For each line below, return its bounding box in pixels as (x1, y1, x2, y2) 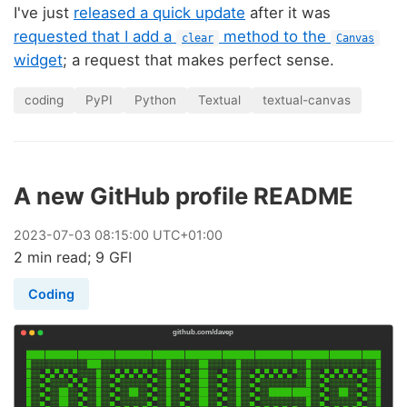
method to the (219, 26, 331, 45)
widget (14, 50, 63, 69)
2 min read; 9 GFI (14, 247, 132, 266)
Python (134, 92, 176, 107)
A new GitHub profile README (14, 181, 353, 210)
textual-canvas (263, 92, 351, 107)
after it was (245, 3, 331, 22)
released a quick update (74, 3, 245, 22)
